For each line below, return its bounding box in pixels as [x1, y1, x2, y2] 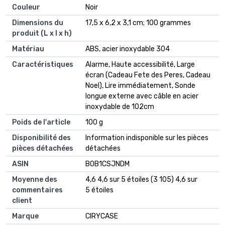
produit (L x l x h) [12, 29, 72, 38]
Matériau [12, 45, 44, 54]
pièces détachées [12, 144, 73, 153]
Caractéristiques [12, 60, 73, 69]
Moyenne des [12, 175, 57, 184]
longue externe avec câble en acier [85, 92, 198, 101]
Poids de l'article [12, 118, 70, 127]
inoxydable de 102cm [85, 102, 154, 111]
